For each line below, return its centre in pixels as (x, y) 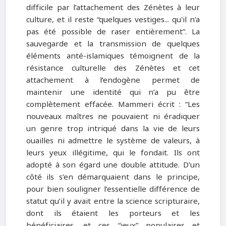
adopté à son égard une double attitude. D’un (113, 165)
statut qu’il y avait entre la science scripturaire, (113, 202)
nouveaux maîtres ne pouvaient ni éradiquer (113, 117)
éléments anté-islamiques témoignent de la (113, 56)
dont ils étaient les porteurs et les (113, 214)
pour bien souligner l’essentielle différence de (113, 189)
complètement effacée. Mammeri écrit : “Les (113, 105)
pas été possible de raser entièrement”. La (113, 32)
